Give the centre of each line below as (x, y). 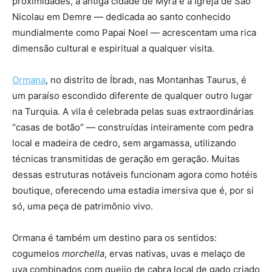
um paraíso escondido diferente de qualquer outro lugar (132, 95)
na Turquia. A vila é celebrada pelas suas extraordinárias (133, 111)
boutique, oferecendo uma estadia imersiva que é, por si (133, 190)
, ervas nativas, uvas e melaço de (175, 253)
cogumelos (37, 253)
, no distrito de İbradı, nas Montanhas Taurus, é (146, 80)
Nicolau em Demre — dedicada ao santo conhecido (121, 16)
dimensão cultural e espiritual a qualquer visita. (114, 48)
